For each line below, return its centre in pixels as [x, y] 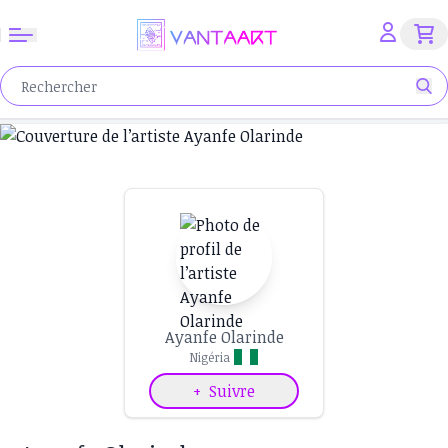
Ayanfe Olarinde [224, 337]
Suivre [232, 391]
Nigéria [210, 357]
